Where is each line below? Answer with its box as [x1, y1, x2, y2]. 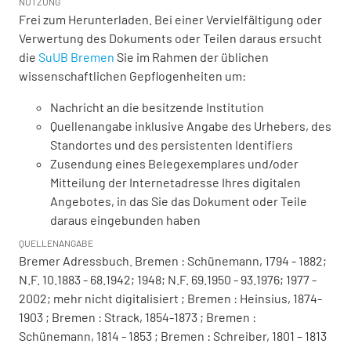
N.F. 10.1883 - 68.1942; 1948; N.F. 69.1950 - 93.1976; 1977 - [19, 272, 317, 288]
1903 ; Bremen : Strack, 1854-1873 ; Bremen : [19, 309, 256, 325]
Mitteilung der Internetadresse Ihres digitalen [50, 175, 301, 190]
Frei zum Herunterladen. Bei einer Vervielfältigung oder [19, 12, 322, 27]
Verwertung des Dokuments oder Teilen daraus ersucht [19, 31, 322, 46]
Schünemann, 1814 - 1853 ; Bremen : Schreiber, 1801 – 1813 [19, 328, 327, 344]
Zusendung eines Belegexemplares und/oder [50, 156, 299, 172]
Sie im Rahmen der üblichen [114, 49, 269, 65]
